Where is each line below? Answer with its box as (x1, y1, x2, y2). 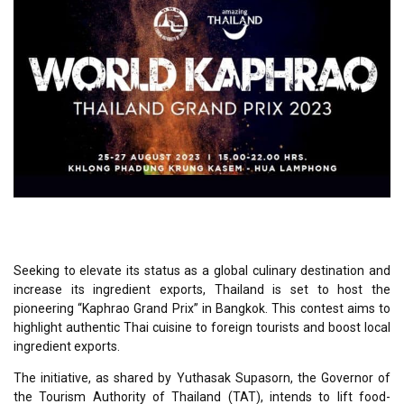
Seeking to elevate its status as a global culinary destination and (14, 262, 390, 278)
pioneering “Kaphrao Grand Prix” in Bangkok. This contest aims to (14, 300, 390, 316)
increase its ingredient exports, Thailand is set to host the (14, 281, 390, 297)
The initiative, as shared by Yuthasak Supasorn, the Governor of (14, 370, 390, 385)
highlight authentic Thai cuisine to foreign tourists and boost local (14, 319, 390, 335)
